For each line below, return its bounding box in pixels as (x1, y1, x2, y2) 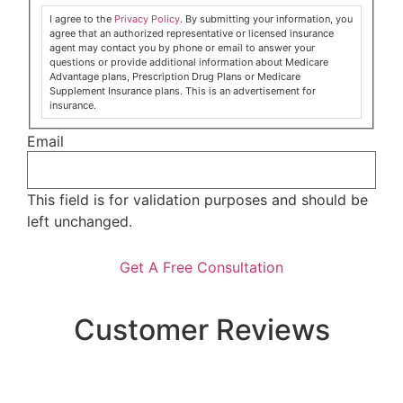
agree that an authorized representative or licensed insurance (49, 26, 334, 40)
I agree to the (49, 12, 114, 25)
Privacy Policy (114, 12, 180, 25)
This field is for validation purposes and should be (27, 190, 368, 209)
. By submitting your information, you (180, 12, 353, 25)
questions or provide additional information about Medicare (49, 55, 328, 68)
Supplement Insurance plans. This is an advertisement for (49, 84, 316, 97)
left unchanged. (27, 211, 132, 230)
